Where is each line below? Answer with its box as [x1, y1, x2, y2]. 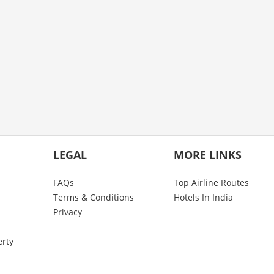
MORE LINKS [173, 147, 242, 162]
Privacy [53, 206, 82, 218]
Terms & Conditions [53, 191, 134, 203]
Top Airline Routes [173, 177, 249, 188]
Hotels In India [173, 191, 233, 203]
